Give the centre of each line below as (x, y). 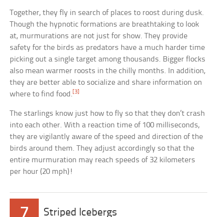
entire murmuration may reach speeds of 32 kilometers (103, 160)
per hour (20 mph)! (42, 172)
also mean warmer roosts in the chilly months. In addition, (108, 71)
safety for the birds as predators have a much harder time (108, 48)
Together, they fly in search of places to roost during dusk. (107, 13)
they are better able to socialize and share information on (106, 83)
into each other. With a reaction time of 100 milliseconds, (105, 125)
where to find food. (41, 94)
